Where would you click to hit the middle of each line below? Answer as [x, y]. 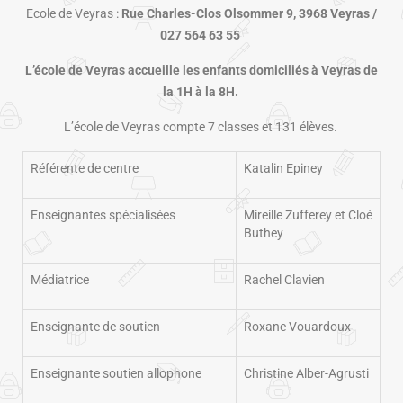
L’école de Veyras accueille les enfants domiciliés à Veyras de [201, 70]
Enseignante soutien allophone [116, 373]
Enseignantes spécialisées [103, 215]
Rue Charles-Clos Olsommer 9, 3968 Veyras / [249, 13]
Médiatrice [60, 280]
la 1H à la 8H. [201, 92]
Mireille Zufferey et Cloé [308, 215]
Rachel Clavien [284, 280]
